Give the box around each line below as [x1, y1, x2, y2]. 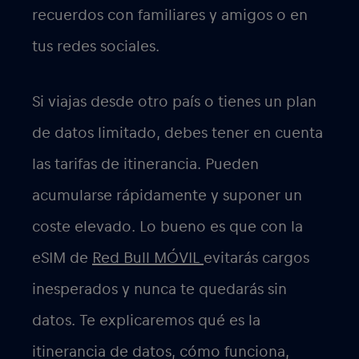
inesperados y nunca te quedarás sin [32, 281, 287, 298]
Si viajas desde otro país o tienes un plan [32, 94, 317, 111]
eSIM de [32, 250, 92, 267]
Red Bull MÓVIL [92, 250, 204, 267]
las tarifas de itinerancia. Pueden [32, 156, 259, 173]
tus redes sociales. [32, 38, 159, 55]
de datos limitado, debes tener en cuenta [32, 125, 323, 142]
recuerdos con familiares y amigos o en [32, 7, 308, 24]
